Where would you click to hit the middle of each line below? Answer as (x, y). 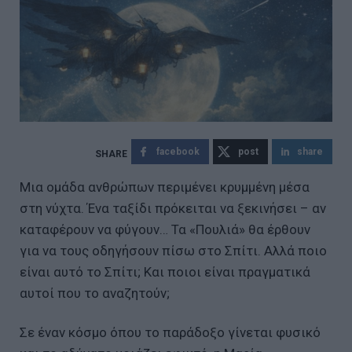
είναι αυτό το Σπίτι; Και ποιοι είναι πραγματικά (165, 271)
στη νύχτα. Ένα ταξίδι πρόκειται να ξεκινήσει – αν (173, 208)
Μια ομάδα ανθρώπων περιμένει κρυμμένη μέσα (165, 187)
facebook (178, 151)
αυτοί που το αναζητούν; (95, 293)
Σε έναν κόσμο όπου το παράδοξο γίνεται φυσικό (170, 332)
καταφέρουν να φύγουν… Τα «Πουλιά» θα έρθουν (165, 229)
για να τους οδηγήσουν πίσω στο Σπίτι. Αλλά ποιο (173, 250)
